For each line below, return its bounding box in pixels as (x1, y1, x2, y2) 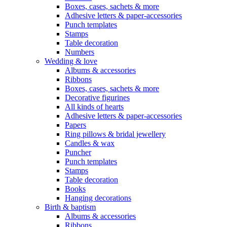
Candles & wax (65, 139, 115, 147)
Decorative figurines (65, 93, 130, 102)
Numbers (65, 48, 94, 56)
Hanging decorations (65, 194, 131, 202)
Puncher (65, 148, 91, 157)
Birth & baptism (45, 203, 96, 211)
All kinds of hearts (65, 102, 124, 111)
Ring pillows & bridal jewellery (65, 130, 166, 138)
